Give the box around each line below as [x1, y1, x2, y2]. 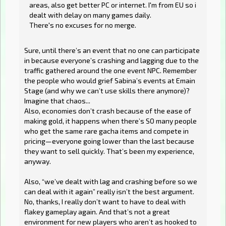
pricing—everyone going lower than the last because [24, 137, 194, 146]
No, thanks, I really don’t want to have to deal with [24, 197, 186, 206]
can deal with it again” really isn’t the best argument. [24, 187, 194, 196]
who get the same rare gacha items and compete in [24, 127, 189, 136]
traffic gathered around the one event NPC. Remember [24, 66, 197, 75]
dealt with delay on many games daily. [29, 11, 151, 20]
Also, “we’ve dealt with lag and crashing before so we [24, 177, 197, 186]
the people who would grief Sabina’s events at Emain [24, 76, 195, 85]
